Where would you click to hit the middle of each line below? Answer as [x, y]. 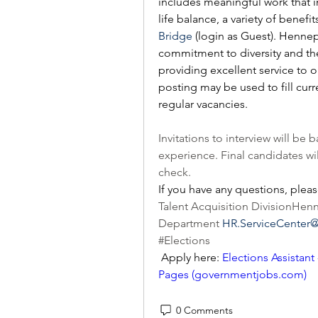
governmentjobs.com [249, 274]
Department [190, 223]
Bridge [175, 36]
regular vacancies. [203, 104]
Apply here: [190, 257]
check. [176, 172]
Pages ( [176, 274]
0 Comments [204, 310]
